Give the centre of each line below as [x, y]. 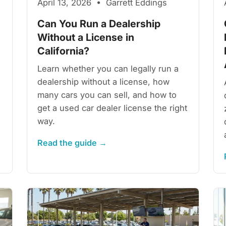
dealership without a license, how [104, 81]
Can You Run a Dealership [99, 23]
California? [64, 51]
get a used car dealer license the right [112, 108]
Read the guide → [72, 143]
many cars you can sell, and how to [107, 95]
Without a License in [86, 37]
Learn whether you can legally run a [108, 68]
